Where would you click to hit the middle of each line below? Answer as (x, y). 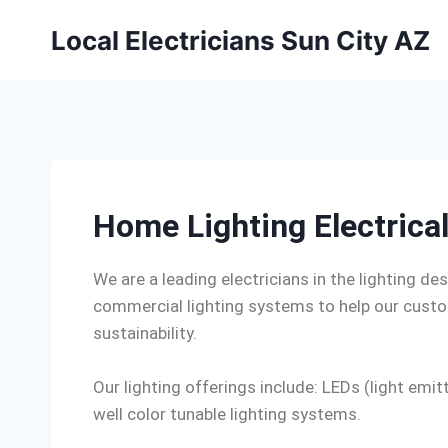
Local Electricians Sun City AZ (240, 40)
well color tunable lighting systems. (227, 414)
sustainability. (145, 333)
